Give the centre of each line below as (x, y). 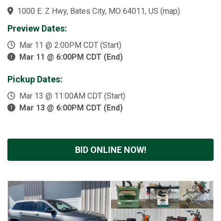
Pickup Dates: (35, 79)
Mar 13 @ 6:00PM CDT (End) (71, 108)
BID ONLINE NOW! (110, 150)
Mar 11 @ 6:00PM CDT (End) (71, 57)
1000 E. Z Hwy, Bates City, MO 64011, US (88, 11)
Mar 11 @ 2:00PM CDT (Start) (68, 45)
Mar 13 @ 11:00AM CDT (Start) (70, 96)
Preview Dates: (37, 28)
